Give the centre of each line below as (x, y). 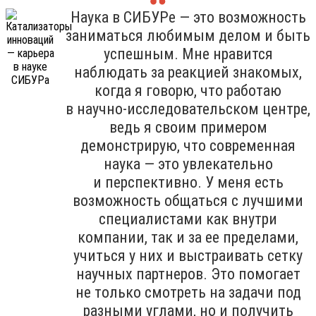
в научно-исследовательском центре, (188, 109)
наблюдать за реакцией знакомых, (188, 72)
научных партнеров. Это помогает (188, 274)
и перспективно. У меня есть (188, 182)
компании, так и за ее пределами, (188, 237)
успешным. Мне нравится (188, 54)
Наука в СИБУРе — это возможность (188, 17)
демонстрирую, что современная (188, 145)
